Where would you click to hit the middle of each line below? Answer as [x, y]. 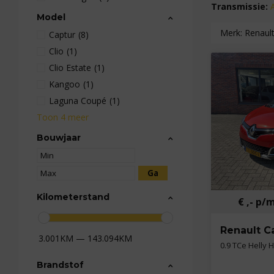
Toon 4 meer [63, 117]
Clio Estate [70, 68]
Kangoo [65, 84]
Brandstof [60, 265]
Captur [62, 35]
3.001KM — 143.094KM [85, 238]
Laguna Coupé [78, 101]
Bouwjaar [59, 138]
